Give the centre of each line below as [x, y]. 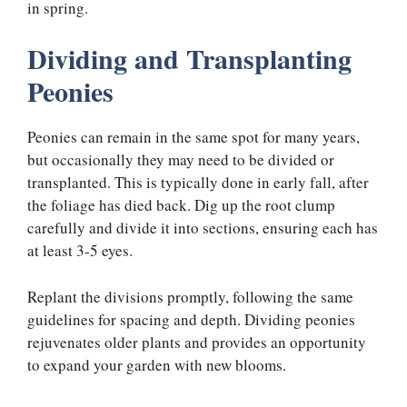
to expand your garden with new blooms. [157, 364]
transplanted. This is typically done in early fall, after [198, 183]
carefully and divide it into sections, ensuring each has [203, 228]
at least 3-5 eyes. [80, 251]
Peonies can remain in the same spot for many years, [194, 137]
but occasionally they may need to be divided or [181, 160]
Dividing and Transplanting [189, 59]
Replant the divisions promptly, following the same [190, 296]
